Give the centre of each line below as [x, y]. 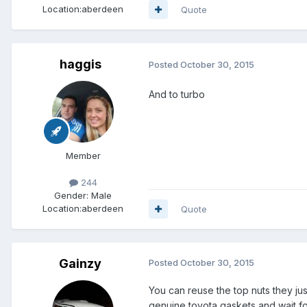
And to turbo [177, 94]
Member [83, 155]
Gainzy [80, 263]
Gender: [71, 195]
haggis [80, 64]
